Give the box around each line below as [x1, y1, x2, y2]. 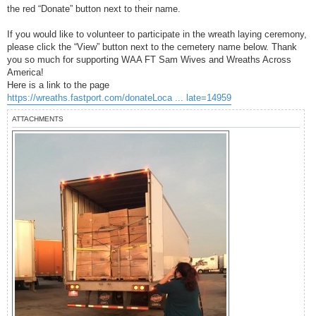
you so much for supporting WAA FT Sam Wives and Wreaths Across [7, 54, 291, 65]
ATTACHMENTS [12, 114, 63, 123]
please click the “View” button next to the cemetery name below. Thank [7, 41, 297, 52]
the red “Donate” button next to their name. [7, 3, 181, 14]
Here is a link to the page [7, 79, 109, 90]
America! [7, 66, 44, 78]
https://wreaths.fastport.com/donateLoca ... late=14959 [7, 92, 231, 103]
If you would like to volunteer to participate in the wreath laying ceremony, [7, 28, 307, 39]
